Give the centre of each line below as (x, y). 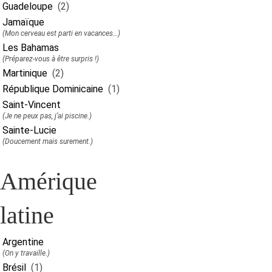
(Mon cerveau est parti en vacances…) (61, 33)
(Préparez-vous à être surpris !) (51, 59)
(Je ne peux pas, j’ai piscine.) (47, 116)
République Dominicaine (53, 89)
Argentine (23, 242)
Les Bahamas (31, 48)
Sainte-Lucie (29, 130)
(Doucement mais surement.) (48, 141)
